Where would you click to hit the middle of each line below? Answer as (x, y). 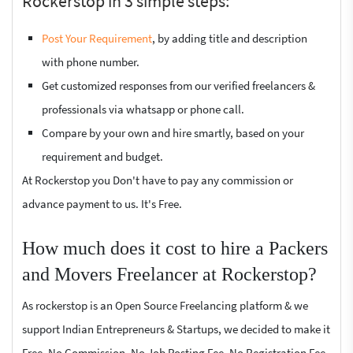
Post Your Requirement (97, 38)
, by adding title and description (230, 38)
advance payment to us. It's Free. (102, 204)
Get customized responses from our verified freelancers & (178, 85)
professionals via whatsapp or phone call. (143, 109)
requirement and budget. (102, 156)
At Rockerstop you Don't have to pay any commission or (158, 180)
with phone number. (91, 62)
